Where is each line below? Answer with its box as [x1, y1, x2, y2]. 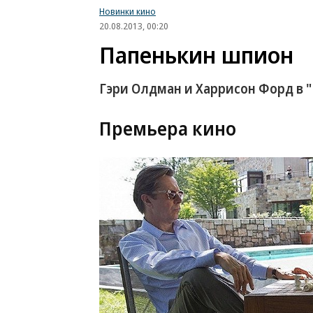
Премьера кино [99, 115, 236, 141]
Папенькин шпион [99, 39, 293, 71]
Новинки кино [99, 5, 156, 17]
